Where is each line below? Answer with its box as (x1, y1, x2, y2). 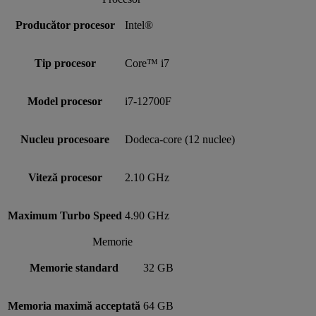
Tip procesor (34, 56, 96, 69)
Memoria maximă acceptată (8, 299, 140, 312)
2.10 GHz (125, 171, 169, 183)
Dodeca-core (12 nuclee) (125, 133, 235, 145)
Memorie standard (30, 261, 119, 274)
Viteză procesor (28, 171, 102, 183)
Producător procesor (15, 18, 115, 31)
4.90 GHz (125, 209, 169, 221)
